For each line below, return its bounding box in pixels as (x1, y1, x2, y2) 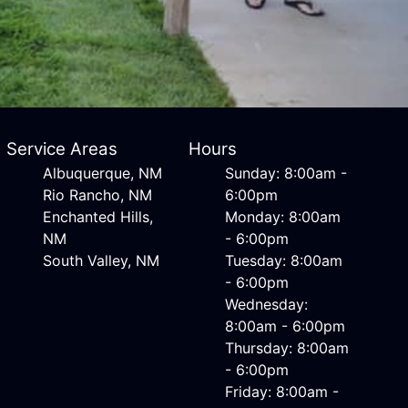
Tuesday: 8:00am (225, 251, 343, 270)
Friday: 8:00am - (225, 382, 340, 401)
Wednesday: (225, 295, 309, 313)
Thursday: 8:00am (225, 339, 350, 357)
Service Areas (5, 138, 117, 159)
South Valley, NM (42, 251, 159, 270)
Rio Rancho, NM (42, 186, 152, 204)
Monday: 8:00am (225, 208, 342, 226)
